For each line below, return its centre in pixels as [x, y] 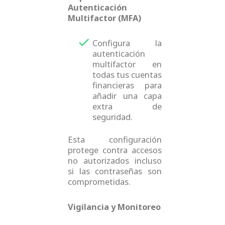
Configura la [127, 43]
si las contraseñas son [115, 171]
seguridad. [113, 117]
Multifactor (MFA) [104, 18]
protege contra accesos [115, 150]
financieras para [127, 85]
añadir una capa [127, 95]
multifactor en [127, 64]
